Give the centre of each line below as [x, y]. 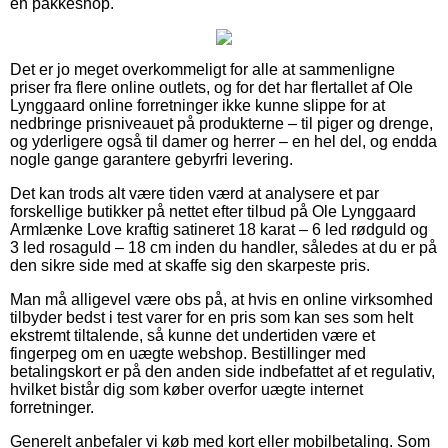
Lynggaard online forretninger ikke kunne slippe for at [197, 105]
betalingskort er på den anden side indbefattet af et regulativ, [222, 371]
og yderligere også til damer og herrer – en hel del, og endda [223, 141]
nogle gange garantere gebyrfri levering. [151, 159]
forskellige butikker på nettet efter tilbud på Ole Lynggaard [213, 211]
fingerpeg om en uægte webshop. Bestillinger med [188, 353]
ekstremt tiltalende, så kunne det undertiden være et [192, 335]
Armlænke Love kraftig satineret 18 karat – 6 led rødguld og [219, 229]
